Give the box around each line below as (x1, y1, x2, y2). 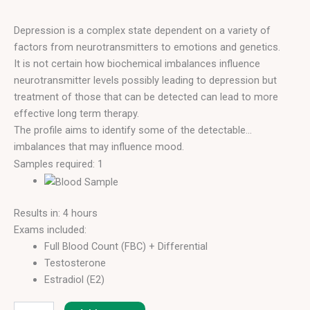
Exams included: (14, 224, 86, 237)
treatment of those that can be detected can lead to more (14, 90, 278, 103)
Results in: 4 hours (14, 207, 98, 220)
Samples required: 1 (14, 158, 103, 171)
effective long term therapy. (14, 107, 139, 120)
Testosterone (44, 257, 106, 270)
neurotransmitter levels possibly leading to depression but (14, 73, 277, 86)
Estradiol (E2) (44, 273, 104, 286)
